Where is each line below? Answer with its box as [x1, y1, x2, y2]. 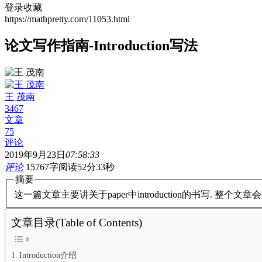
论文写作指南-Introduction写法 [5, 37, 198, 53]
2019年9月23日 [5, 149, 65, 160]
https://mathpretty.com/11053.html [5, 14, 130, 24]
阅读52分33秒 [58, 161, 115, 172]
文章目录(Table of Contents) [11, 216, 142, 229]
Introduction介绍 [19, 250, 77, 260]
